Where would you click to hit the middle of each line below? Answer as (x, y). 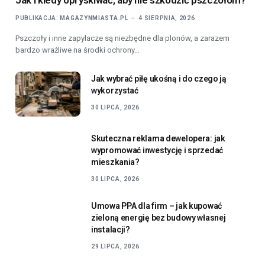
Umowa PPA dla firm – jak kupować (157, 159)
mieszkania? (115, 115)
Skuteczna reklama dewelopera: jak (158, 91)
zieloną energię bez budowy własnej (159, 171)
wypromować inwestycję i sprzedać (157, 103)
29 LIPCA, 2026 (115, 199)
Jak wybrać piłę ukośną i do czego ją (159, 32)
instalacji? (111, 182)
